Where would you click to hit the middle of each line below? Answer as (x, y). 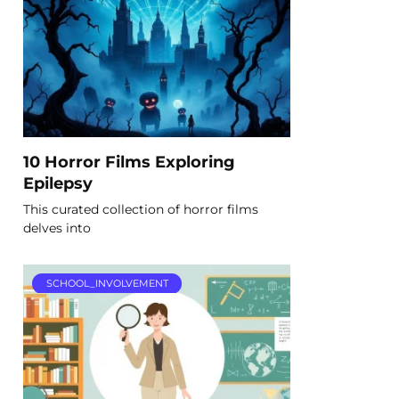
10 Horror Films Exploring (129, 161)
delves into (57, 228)
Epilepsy (58, 183)
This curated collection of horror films (141, 209)
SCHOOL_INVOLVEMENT (107, 284)
